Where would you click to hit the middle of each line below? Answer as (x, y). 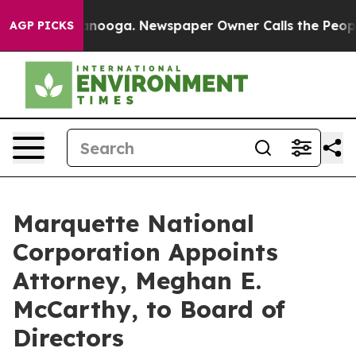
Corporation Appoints (145, 252)
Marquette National (133, 223)
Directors (68, 338)
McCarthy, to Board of (149, 309)
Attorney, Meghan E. (137, 281)
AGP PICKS (42, 25)
